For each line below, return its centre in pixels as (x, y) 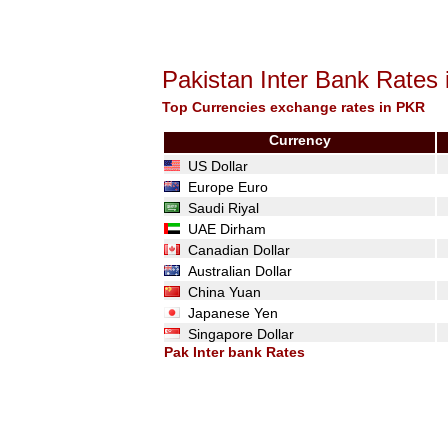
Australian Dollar (236, 271)
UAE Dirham (223, 229)
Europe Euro (224, 187)
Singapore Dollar (237, 334)
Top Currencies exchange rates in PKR (293, 107)
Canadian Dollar (235, 250)
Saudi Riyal (219, 208)
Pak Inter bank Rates (234, 352)
